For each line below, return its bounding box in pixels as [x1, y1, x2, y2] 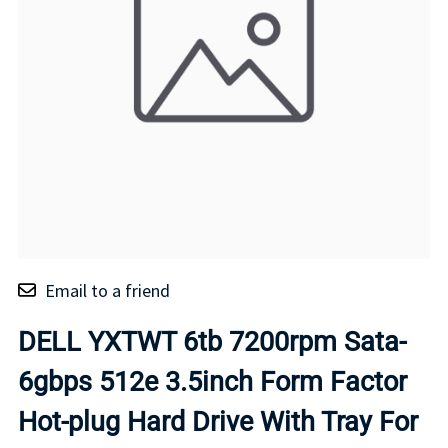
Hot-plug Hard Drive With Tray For [18, 405, 418, 438]
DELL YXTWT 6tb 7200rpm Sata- [18, 325, 406, 358]
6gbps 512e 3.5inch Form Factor [18, 365, 407, 398]
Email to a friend [45, 278, 170, 302]
